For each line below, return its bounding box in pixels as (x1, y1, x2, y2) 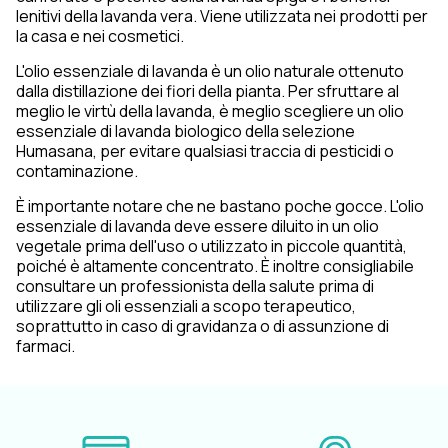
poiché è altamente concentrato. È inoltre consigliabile (16, 255, 414, 277)
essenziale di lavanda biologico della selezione (16, 120, 355, 142)
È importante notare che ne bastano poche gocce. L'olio (16, 195, 424, 217)
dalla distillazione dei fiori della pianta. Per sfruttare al (16, 80, 399, 102)
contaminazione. (16, 160, 138, 182)
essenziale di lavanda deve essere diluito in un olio (16, 215, 379, 237)
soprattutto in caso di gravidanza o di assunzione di (16, 315, 389, 337)
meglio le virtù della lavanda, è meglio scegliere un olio (16, 100, 404, 122)
